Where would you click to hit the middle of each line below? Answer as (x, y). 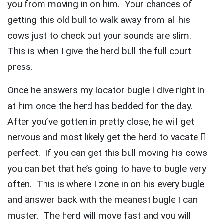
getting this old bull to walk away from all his (99, 20)
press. (21, 67)
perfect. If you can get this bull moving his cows (107, 153)
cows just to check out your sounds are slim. (100, 36)
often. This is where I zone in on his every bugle (106, 184)
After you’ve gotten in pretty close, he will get (101, 122)
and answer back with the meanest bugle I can (102, 200)
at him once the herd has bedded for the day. (101, 106)
